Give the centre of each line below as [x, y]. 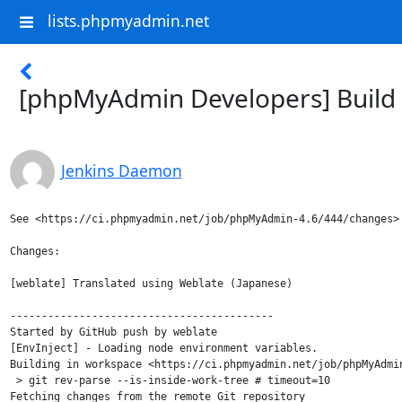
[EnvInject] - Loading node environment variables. [163, 348]
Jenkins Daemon [121, 170]
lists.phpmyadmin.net [128, 21]
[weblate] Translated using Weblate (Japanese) [151, 284]
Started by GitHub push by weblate [113, 332]
